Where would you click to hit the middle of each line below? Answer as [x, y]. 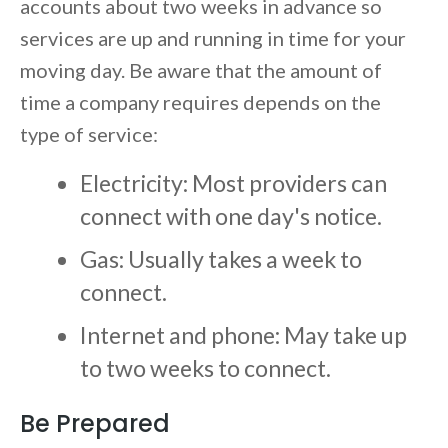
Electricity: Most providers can [233, 183]
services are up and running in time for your [213, 38]
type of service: [91, 134]
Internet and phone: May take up [243, 335]
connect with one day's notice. [231, 216]
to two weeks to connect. [207, 368]
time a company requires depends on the [200, 102]
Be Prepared [95, 424]
